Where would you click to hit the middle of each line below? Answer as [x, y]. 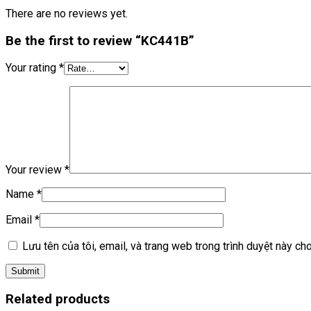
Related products [58, 300]
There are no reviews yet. [67, 14]
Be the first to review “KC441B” [100, 41]
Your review [35, 170]
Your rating [32, 68]
